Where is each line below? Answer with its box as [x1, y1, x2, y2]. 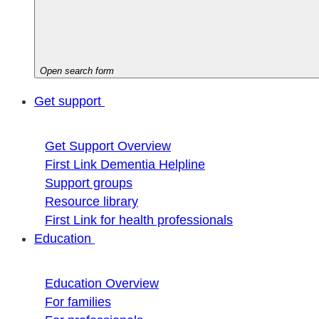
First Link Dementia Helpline [45, 157, 205, 172]
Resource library [45, 194, 138, 209]
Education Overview [45, 276, 159, 291]
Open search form [40, 66, 114, 76]
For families [45, 295, 111, 309]
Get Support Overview [45, 139, 171, 153]
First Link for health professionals [45, 213, 233, 227]
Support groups [45, 176, 132, 190]
